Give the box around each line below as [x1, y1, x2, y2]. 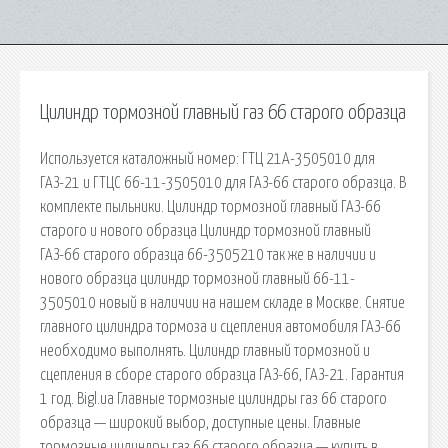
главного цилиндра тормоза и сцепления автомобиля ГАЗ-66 [40, 318, 401, 335]
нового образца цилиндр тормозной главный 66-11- [40, 270, 355, 287]
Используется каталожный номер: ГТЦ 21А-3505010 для [40, 150, 375, 167]
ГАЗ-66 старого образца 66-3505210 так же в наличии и [40, 246, 376, 263]
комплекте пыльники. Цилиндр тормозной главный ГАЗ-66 [40, 198, 381, 215]
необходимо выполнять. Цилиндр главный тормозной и [40, 342, 370, 359]
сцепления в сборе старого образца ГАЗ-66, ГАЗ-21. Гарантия [40, 366, 404, 383]
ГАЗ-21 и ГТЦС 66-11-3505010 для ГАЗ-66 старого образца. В [40, 174, 406, 191]
